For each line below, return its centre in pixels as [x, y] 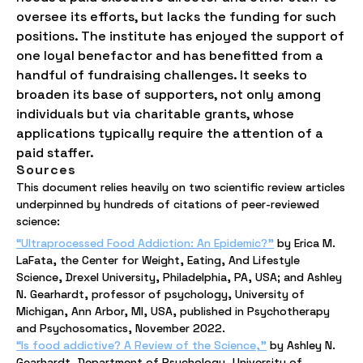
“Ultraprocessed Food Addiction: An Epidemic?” [145, 243]
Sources [46, 170]
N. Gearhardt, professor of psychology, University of [160, 294]
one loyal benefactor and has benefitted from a [170, 56]
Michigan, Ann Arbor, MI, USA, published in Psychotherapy [173, 311]
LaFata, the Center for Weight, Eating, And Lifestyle [158, 260]
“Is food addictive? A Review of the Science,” [141, 345]
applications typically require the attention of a [170, 133]
